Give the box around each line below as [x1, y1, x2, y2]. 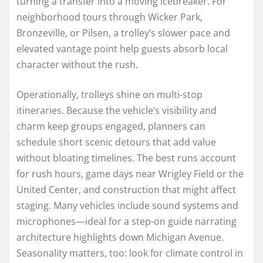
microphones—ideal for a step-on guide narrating [16, 214, 237, 228]
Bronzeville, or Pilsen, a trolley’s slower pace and [16, 26, 230, 39]
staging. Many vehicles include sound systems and [16, 198, 238, 212]
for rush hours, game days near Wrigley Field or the [16, 167, 244, 180]
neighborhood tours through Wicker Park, [16, 10, 203, 23]
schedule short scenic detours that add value [16, 135, 216, 149]
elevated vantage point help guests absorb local [16, 42, 228, 55]
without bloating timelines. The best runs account [16, 151, 236, 164]
